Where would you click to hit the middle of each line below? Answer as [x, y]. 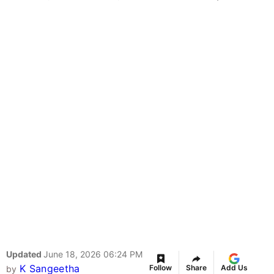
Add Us [234, 268]
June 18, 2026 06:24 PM [93, 254]
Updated [25, 254]
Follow [161, 268]
